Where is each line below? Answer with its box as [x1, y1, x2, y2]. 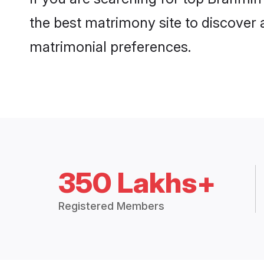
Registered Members [58, 200, 165, 213]
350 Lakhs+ [58, 165, 216, 200]
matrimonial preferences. [29, 38, 191, 56]
